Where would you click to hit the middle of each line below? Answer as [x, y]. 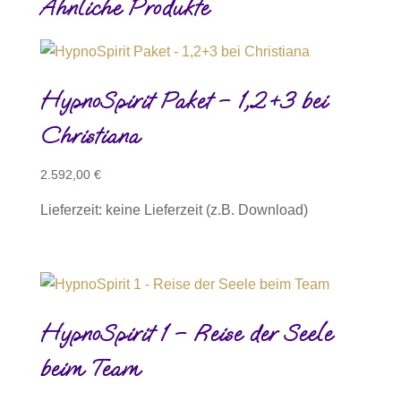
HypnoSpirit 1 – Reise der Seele [186, 334]
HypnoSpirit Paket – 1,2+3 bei [183, 101]
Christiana [90, 136]
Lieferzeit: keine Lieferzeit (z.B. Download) [174, 210]
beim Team [90, 369]
